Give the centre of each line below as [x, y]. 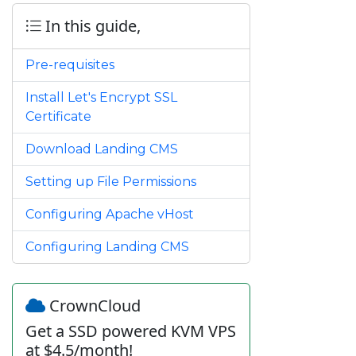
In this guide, [91, 26]
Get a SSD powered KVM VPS [131, 331]
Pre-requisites [70, 65]
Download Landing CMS [102, 149]
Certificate [58, 117]
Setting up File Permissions [111, 182]
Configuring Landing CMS [107, 247]
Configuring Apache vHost [110, 215]
